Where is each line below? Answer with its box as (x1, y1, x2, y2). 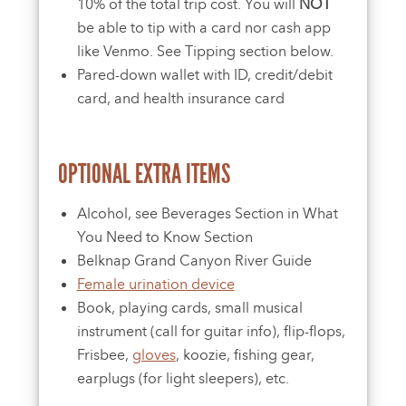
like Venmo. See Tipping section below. (76, 42, 333, 62)
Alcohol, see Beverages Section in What (76, 204, 338, 224)
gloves (131, 345, 176, 365)
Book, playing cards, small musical (76, 298, 303, 318)
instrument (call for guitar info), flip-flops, (76, 322, 345, 342)
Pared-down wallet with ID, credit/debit (76, 65, 333, 85)
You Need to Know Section (76, 227, 253, 247)
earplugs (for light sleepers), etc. (76, 369, 289, 389)
